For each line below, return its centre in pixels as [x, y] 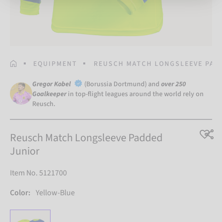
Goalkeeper [49, 94]
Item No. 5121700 [38, 173]
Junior [25, 151]
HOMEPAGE [30, 63]
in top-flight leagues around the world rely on [136, 94]
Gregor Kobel [52, 84]
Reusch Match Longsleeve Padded [86, 138]
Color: [20, 193]
